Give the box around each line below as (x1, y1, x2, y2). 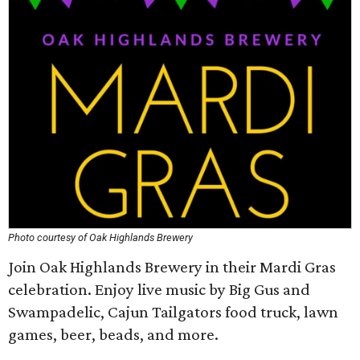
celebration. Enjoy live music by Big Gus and (8, 280, 310, 299)
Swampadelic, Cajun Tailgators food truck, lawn (8, 302, 338, 321)
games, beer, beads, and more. (8, 325, 219, 344)
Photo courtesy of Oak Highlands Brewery (8, 231, 193, 243)
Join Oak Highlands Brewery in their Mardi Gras (8, 257, 336, 276)
